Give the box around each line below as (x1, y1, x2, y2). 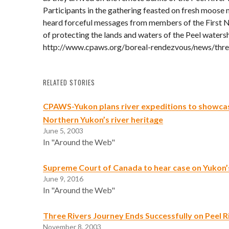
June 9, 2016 (43, 174, 83, 183)
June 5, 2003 (43, 126, 83, 135)
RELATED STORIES (43, 77, 95, 87)
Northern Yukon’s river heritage (43, 114, 163, 124)
